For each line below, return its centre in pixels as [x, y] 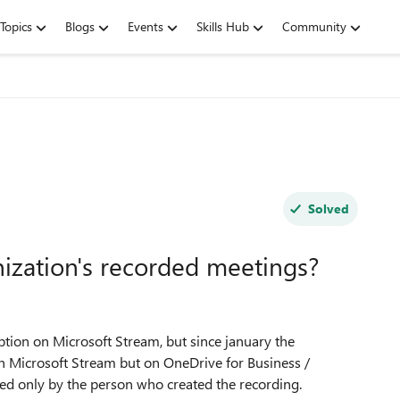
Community [314, 26]
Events [146, 26]
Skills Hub [223, 26]
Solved [328, 208]
